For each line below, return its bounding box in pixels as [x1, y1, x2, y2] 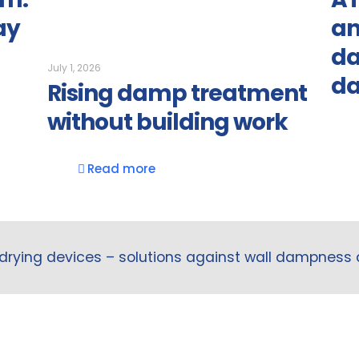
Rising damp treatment [47, 78, 308, 109]
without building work [47, 107, 288, 138]
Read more [87, 160, 156, 177]
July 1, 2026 [47, 61, 102, 75]
